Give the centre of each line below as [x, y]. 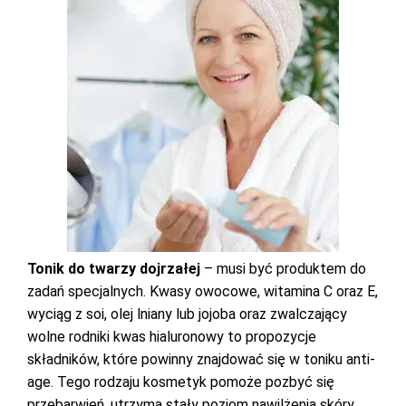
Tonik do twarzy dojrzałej [114, 269]
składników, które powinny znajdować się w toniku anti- [201, 359]
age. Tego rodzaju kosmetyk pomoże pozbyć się [181, 382]
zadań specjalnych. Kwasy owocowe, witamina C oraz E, [203, 291]
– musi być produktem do [283, 269]
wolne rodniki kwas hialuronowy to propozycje [172, 337]
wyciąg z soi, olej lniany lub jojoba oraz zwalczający [187, 314]
